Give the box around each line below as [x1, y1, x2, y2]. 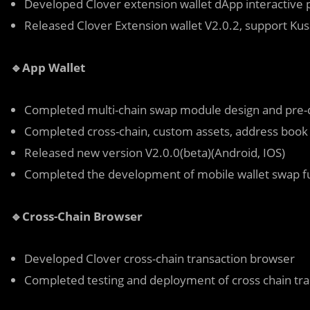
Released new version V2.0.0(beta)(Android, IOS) [24, 144, 285, 161]
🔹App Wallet [10, 59, 85, 75]
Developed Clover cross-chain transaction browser [24, 250, 295, 266]
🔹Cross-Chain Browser [10, 208, 143, 224]
